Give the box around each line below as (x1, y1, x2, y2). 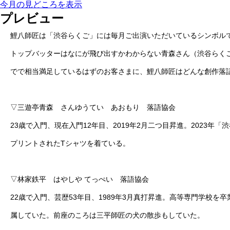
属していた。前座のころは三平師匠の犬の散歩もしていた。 (10, 211, 204, 219)
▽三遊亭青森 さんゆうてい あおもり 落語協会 (10, 103, 176, 111)
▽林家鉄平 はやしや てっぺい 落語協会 (10, 175, 149, 183)
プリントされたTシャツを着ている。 (10, 139, 130, 147)
